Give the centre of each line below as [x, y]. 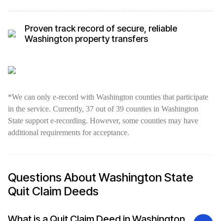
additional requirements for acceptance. [69, 132]
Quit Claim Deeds [53, 191]
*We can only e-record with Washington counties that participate [108, 97]
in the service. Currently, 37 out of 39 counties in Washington [103, 109]
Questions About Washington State [101, 177]
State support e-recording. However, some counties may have [103, 121]
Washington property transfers [86, 39]
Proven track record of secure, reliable [101, 28]
